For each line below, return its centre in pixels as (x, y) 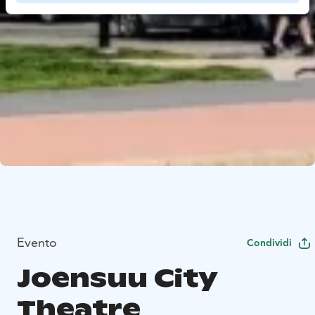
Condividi (269, 243)
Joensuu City (117, 278)
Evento (37, 242)
